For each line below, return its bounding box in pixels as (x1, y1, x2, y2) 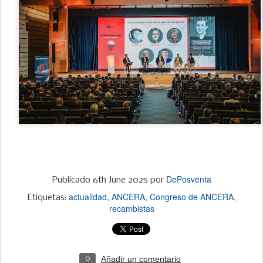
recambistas (109, 202, 154, 214)
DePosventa (166, 173, 211, 185)
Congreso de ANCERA (149, 190, 234, 203)
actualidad (68, 190, 107, 203)
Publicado (52, 175, 93, 185)
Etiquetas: (27, 193, 69, 203)
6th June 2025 (92, 175, 148, 185)
